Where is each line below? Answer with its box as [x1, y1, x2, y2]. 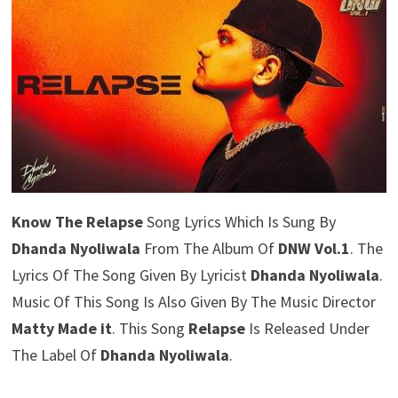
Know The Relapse [11, 211, 143, 233]
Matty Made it [11, 318, 112, 339]
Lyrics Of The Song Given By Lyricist [11, 265, 251, 286]
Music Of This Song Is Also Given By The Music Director [11, 291, 376, 313]
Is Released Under [248, 318, 370, 339]
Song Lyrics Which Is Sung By [142, 211, 336, 233]
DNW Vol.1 [277, 238, 350, 259]
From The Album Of [139, 238, 278, 259]
